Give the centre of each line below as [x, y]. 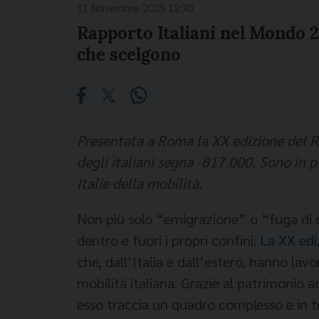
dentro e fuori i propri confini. [168, 240]
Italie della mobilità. [140, 183]
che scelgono [129, 54]
